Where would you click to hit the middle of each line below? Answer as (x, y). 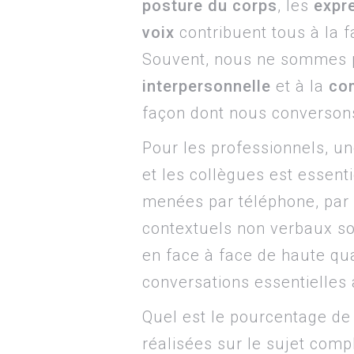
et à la (300, 86)
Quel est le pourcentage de (247, 317)
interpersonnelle (207, 86)
